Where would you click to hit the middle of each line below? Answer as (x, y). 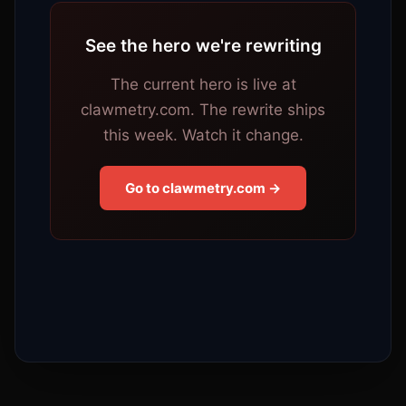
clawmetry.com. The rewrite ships (203, 110)
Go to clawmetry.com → (203, 188)
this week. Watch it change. (203, 135)
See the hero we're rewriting (203, 46)
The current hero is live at (203, 84)
